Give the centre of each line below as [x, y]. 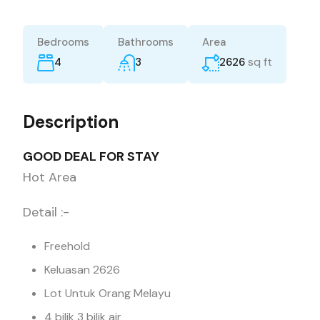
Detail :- [46, 212]
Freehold [67, 246]
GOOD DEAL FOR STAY [92, 156]
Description [71, 122]
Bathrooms [146, 42]
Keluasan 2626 [82, 270]
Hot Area [50, 177]
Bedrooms [63, 42]
